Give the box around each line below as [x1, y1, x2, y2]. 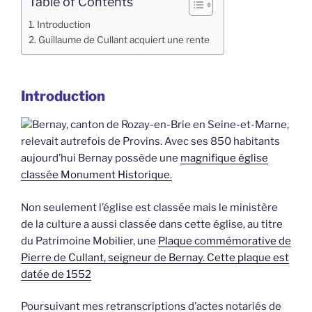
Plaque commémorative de [158, 234, 291, 247]
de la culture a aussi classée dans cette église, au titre [21, 217, 283, 231]
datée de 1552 [21, 267, 91, 281]
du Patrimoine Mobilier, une [21, 234, 158, 247]
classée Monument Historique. [21, 169, 172, 182]
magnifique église [180, 152, 268, 165]
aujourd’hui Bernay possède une [21, 152, 180, 165]
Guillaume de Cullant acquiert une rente [38, 34, 210, 46]
